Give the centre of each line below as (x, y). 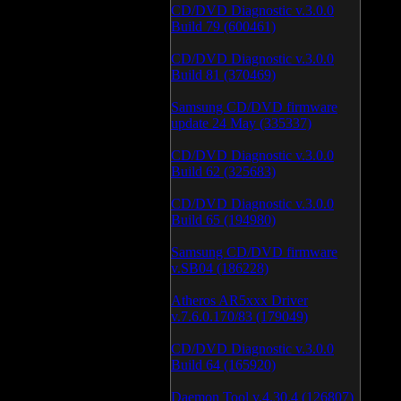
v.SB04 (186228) (220, 268)
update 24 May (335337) (241, 123)
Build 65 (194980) (223, 220)
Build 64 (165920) (223, 365)
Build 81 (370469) (223, 75)
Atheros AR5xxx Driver (239, 300)
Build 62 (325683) (223, 171)
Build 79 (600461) (223, 26)
